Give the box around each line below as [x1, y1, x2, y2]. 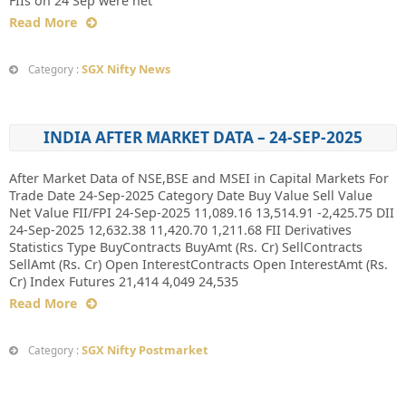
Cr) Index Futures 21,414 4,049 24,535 [9, 273, 238, 290]
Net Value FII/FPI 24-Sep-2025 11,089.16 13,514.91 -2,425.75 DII [9, 204, 394, 221]
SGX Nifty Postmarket [82, 342, 208, 358]
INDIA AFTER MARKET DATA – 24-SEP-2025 [43, 127, 362, 148]
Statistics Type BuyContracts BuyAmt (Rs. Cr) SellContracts [9, 238, 362, 256]
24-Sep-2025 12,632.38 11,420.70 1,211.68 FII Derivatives [9, 221, 352, 238]
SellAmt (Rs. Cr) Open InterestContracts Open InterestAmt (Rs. [9, 256, 388, 273]
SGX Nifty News [82, 61, 170, 77]
